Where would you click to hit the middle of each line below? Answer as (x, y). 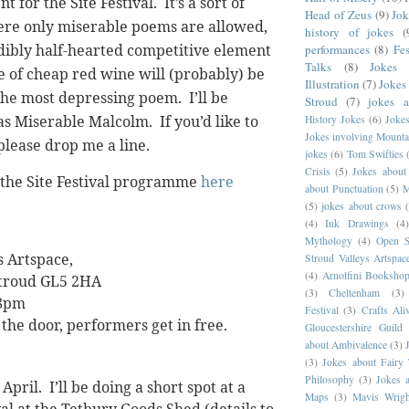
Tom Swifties (375, 153)
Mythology (329, 240)
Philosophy (330, 379)
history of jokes (350, 31)
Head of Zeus (338, 14)
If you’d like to (209, 122)
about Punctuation (344, 188)
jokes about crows (362, 205)
